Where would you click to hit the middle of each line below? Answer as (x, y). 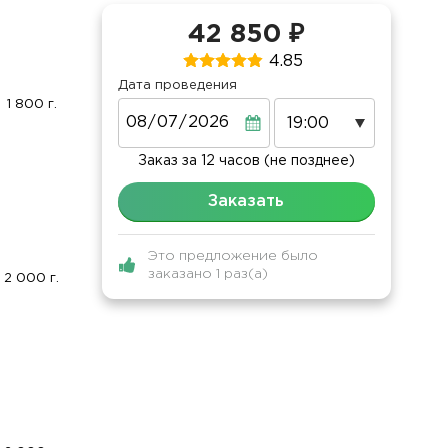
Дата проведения (177, 86)
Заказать (246, 202)
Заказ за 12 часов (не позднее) (246, 161)
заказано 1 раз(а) (207, 274)
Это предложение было (232, 256)
